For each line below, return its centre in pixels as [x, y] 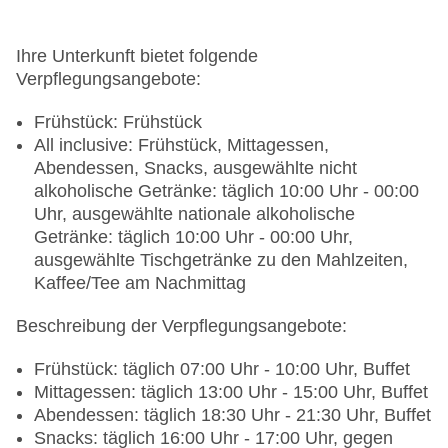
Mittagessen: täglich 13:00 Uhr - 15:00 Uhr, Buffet [231, 392]
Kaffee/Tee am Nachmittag [140, 283]
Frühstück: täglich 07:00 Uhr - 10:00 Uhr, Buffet [222, 369]
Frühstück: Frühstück [118, 122]
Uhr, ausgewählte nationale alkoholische [194, 214]
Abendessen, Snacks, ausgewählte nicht [195, 168]
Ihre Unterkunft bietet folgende [137, 56]
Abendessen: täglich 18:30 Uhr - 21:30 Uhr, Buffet [232, 415]
